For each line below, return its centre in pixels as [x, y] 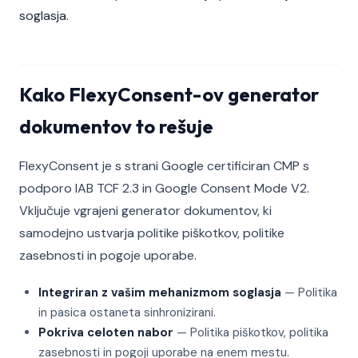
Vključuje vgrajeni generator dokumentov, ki [145, 211]
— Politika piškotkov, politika [251, 332]
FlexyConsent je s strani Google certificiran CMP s [164, 166]
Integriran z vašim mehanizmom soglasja [160, 292]
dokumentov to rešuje [116, 126]
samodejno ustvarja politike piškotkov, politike [152, 233]
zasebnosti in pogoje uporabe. [108, 255]
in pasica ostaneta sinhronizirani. [127, 312]
